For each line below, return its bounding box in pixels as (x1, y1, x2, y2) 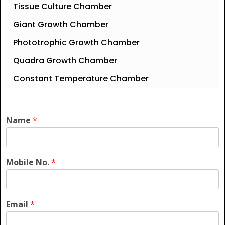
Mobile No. (6, 157, 51, 168)
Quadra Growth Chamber (13, 55, 117, 67)
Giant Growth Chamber (13, 19, 108, 31)
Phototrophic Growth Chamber (13, 37, 140, 49)
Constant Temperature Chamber (13, 73, 149, 85)
